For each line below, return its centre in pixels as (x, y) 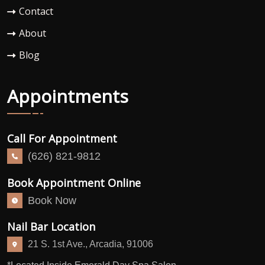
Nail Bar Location (51, 227)
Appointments (68, 96)
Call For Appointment (62, 139)
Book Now (52, 200)
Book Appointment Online (74, 182)
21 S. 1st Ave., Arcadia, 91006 (91, 244)
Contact (36, 11)
